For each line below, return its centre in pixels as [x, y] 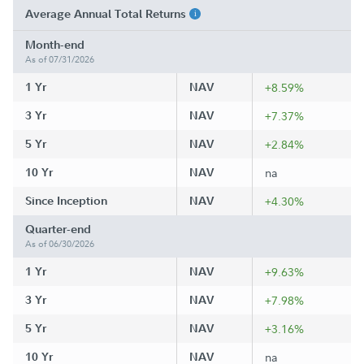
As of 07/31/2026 [60, 59]
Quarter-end [58, 229]
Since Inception [66, 201]
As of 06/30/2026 [60, 244]
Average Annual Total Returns [107, 14]
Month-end [55, 45]
